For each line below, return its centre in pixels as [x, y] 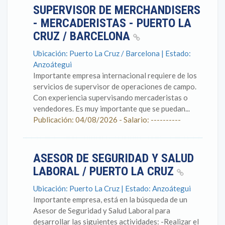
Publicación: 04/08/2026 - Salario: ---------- [107, 120]
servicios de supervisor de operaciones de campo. [115, 86]
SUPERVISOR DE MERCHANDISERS [117, 10]
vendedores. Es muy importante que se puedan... [111, 108]
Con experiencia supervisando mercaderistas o [110, 97]
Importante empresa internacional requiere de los [115, 75]
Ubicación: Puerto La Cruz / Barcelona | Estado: [112, 53]
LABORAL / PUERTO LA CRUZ [105, 171]
